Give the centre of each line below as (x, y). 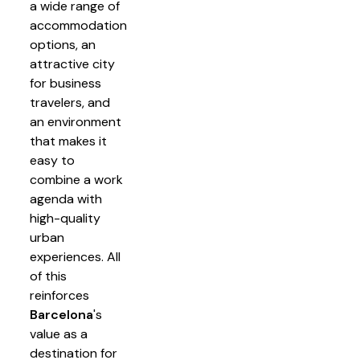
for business (65, 83)
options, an (63, 45)
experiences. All (75, 257)
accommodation (78, 25)
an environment (76, 122)
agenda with (66, 199)
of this (48, 276)
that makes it (68, 141)
